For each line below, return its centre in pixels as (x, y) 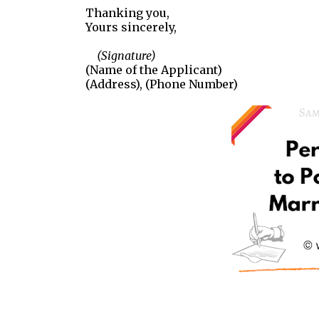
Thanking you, (127, 13)
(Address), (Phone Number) (161, 84)
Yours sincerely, (131, 27)
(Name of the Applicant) (153, 70)
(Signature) (120, 56)
